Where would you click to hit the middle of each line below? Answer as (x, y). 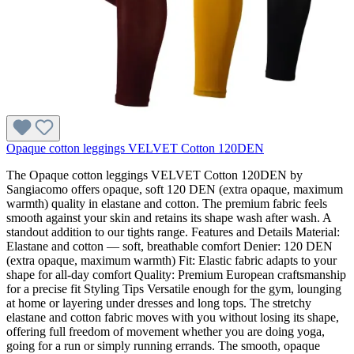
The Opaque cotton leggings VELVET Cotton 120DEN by (154, 175)
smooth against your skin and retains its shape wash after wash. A (169, 217)
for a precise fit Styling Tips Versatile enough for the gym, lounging (174, 288)
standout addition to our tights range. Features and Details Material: (173, 232)
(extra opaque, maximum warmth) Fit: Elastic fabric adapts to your (171, 260)
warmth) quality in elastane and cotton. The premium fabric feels (167, 203)
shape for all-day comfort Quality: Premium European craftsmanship (176, 274)
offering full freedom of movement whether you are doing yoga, (166, 331)
